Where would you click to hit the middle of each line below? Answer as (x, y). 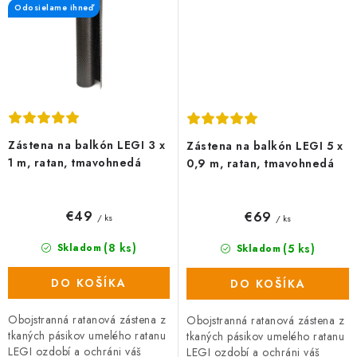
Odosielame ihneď (54, 8)
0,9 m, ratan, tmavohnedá (260, 163)
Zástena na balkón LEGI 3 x (86, 145)
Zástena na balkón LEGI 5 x (265, 145)
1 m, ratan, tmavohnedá (75, 162)
